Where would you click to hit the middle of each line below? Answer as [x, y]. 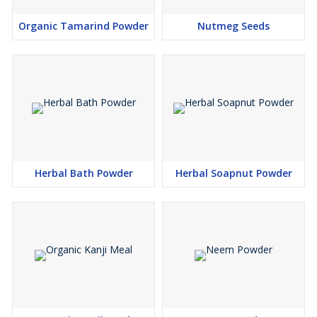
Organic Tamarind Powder [83, 26]
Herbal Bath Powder [83, 173]
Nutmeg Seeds [234, 26]
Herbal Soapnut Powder [234, 173]
